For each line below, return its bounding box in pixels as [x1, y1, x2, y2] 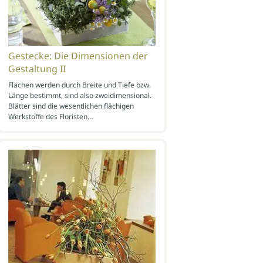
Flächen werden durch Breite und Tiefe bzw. [8, 79, 151, 90]
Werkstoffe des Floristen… [8, 111, 93, 122]
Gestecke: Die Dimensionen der [8, 49, 148, 62]
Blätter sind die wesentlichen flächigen [8, 100, 134, 111]
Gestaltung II [8, 62, 66, 75]
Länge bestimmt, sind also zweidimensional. [8, 90, 151, 100]
